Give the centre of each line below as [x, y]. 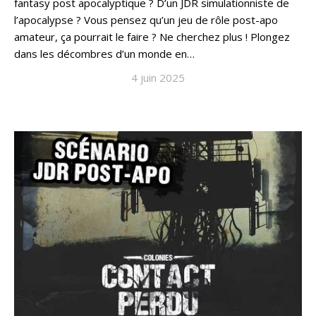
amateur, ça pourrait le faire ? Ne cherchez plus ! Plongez [152, 37]
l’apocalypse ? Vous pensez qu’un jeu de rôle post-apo [146, 20]
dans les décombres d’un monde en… [104, 54]
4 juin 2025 [158, 78]
